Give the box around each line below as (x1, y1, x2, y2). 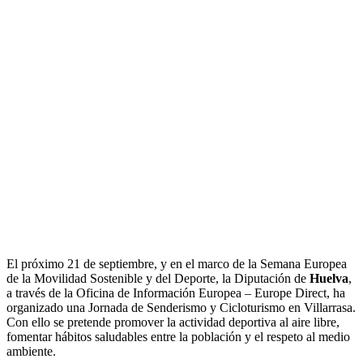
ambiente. (6, 344, 56, 359)
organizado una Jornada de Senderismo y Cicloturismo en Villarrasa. (6, 301, 356, 315)
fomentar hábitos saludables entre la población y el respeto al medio (6, 330, 350, 344)
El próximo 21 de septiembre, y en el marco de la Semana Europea (6, 257, 347, 271)
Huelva (310, 271, 348, 286)
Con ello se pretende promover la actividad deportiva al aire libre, (6, 315, 340, 330)
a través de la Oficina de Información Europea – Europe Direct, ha (6, 286, 345, 301)
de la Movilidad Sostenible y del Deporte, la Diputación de (6, 271, 310, 286)
